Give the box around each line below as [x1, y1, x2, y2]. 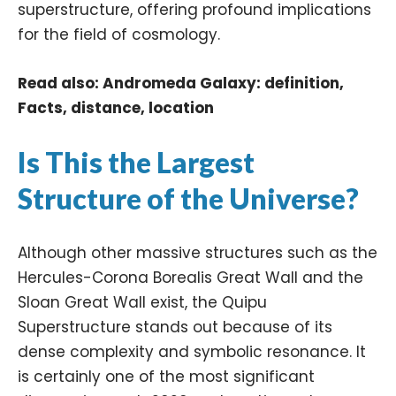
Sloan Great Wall [18, 292, 146, 314]
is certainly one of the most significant [18, 366, 315, 388]
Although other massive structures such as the [18, 242, 377, 264]
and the [298, 267, 363, 289]
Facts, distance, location [18, 97, 214, 119]
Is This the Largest [18, 145, 255, 180]
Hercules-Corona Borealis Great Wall [18, 267, 298, 289]
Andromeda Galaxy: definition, [103, 72, 344, 95]
